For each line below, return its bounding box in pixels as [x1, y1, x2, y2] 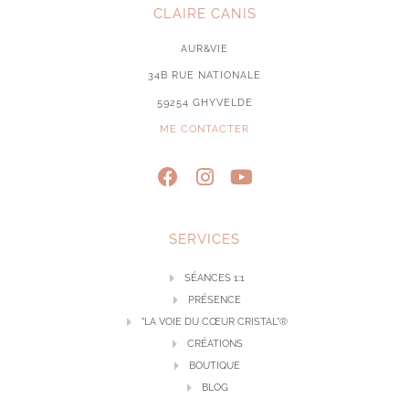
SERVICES [169, 231, 240, 248]
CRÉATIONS [186, 338, 243, 351]
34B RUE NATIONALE [148, 69, 261, 82]
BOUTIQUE [189, 360, 241, 372]
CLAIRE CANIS [152, 5, 257, 22]
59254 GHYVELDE [156, 96, 253, 109]
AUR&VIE [181, 42, 228, 55]
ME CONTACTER [160, 123, 249, 136]
